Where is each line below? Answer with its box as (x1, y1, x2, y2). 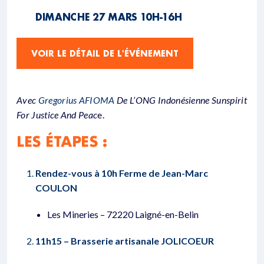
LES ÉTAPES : (16, 132, 107, 151)
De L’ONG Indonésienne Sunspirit (114, 94, 247, 106)
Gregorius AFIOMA (38, 94, 115, 106)
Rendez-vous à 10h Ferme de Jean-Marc (35, 167, 208, 179)
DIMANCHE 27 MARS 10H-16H (35, 11, 182, 24)
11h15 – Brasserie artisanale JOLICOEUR (35, 235, 214, 247)
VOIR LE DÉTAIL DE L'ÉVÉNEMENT (31, 48, 179, 60)
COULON (35, 182, 77, 194)
